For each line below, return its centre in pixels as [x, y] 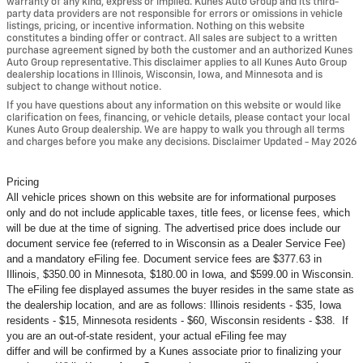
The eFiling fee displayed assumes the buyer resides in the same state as [180, 290]
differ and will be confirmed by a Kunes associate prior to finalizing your [174, 352]
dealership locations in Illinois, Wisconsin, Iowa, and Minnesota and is [164, 75]
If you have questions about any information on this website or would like [174, 106]
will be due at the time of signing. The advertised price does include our [173, 228]
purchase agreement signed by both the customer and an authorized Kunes [179, 51]
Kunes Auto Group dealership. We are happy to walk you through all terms [175, 130]
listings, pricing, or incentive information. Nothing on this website [156, 27]
